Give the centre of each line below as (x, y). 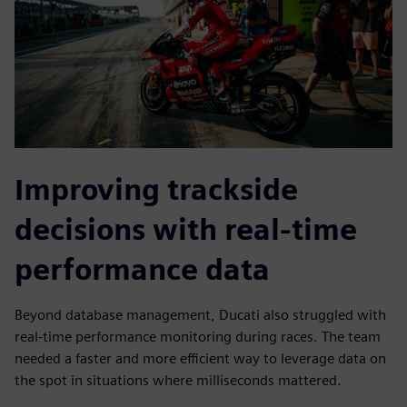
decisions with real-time (186, 230)
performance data (142, 270)
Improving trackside (156, 190)
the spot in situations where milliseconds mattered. (178, 381)
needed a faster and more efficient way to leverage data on (200, 359)
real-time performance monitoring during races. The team (198, 337)
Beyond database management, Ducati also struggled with (200, 315)
